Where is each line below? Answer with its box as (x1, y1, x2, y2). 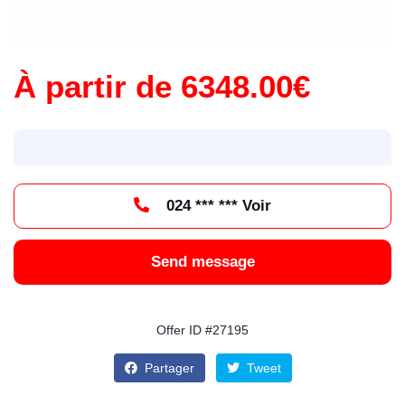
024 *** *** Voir (242, 197, 271, 214)
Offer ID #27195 (156, 323, 249, 337)
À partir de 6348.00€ (14, 69, 310, 104)
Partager (140, 361, 194, 375)
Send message (150, 253, 255, 270)
